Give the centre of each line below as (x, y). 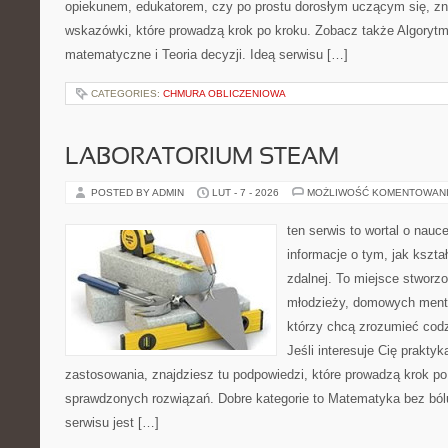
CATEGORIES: (127, 93)
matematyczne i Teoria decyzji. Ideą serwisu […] (206, 54)
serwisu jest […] (112, 422)
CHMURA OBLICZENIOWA (224, 93)
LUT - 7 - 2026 (245, 192)
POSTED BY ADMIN (139, 192)
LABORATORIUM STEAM (202, 158)
